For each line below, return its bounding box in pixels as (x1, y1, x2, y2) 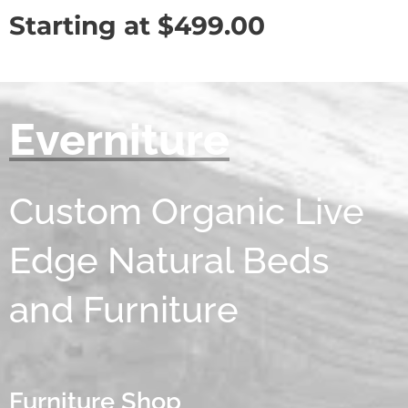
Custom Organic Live (9, 189, 364, 233)
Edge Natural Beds (9, 239, 330, 282)
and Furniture (9, 288, 239, 331)
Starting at (9, 10, 158, 42)
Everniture (9, 114, 229, 166)
